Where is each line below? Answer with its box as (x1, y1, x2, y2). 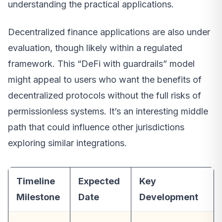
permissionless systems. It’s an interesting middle (8, 106, 208, 117)
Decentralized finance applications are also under (8, 27, 210, 38)
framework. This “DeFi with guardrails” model (8, 58, 195, 69)
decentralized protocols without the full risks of (8, 90, 201, 101)
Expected (78, 176, 120, 187)
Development (139, 192, 198, 203)
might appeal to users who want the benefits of (8, 74, 202, 85)
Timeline (16, 176, 55, 187)
